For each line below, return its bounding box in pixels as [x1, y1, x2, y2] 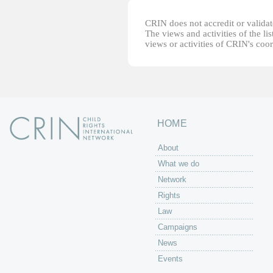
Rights [158, 191, 180, 200]
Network [158, 175, 186, 184]
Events [158, 254, 183, 263]
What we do [158, 159, 199, 168]
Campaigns [158, 222, 197, 232]
